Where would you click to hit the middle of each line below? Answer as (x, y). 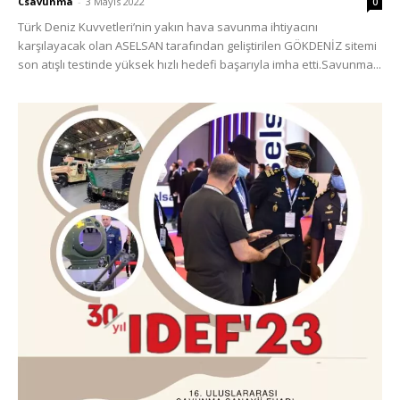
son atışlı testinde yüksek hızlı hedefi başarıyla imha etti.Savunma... (200, 65)
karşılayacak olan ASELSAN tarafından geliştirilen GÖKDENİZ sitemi (197, 46)
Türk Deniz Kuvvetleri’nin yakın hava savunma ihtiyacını (168, 27)
